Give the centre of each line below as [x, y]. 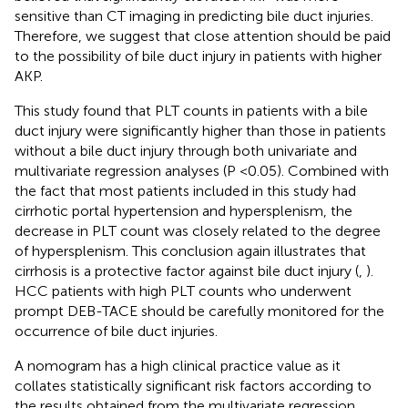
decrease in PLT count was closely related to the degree [198, 230]
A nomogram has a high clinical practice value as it [178, 365]
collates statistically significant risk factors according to [193, 385]
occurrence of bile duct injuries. [116, 331]
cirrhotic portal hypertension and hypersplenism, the [184, 210]
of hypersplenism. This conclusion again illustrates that [190, 250]
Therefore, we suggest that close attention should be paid [203, 36]
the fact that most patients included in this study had [185, 190]
